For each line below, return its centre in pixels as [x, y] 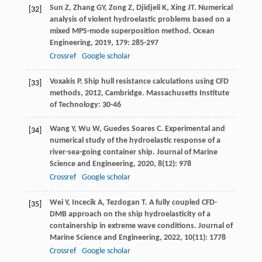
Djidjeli [148, 8]
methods [65, 94]
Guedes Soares [129, 129]
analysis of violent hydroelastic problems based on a [140, 20]
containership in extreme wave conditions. [124, 226]
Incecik [84, 203]
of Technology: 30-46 [85, 105]
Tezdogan [123, 203]
